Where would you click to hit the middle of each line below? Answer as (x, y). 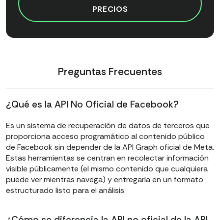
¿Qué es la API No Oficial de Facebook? (92, 104)
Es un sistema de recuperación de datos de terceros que (108, 125)
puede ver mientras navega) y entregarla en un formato (105, 179)
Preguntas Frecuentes (110, 71)
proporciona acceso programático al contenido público (105, 136)
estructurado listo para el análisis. (66, 190)
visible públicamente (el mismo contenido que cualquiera (107, 168)
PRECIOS (110, 9)
